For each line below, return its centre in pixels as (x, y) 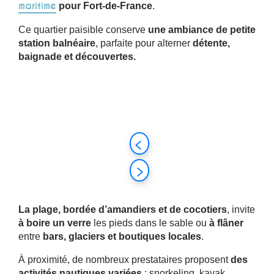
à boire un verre (55, 223)
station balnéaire (57, 43)
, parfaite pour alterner (144, 43)
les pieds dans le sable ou (150, 223)
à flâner (226, 223)
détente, (211, 43)
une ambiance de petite (202, 29)
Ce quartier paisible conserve (83, 29)
